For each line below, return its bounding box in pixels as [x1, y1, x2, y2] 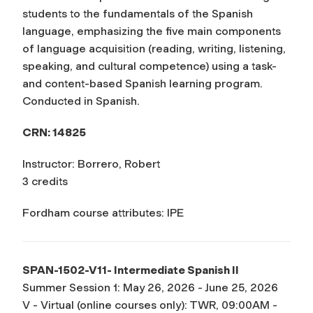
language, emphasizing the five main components [22, 24, 281, 38]
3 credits [22, 174, 68, 188]
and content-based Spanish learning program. [22, 76, 263, 90]
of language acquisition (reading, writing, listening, [22, 41, 286, 55]
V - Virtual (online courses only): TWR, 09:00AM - [22, 298, 277, 312]
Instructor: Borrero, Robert [22, 156, 160, 170]
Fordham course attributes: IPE [22, 205, 184, 219]
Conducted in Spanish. [22, 94, 140, 108]
